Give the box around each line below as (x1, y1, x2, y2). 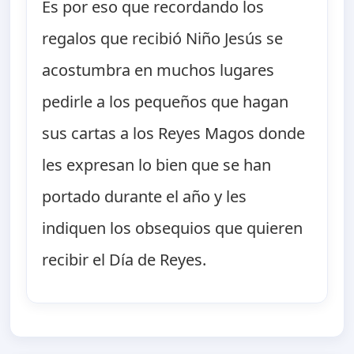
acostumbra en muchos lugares (42, 59, 275, 81)
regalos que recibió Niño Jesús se (42, 28, 284, 50)
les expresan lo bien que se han (42, 154, 272, 176)
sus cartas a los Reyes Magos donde (42, 122, 306, 145)
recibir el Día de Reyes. (42, 249, 207, 271)
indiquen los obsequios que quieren (42, 217, 303, 239)
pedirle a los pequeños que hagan (42, 91, 289, 113)
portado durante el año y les (42, 186, 247, 208)
